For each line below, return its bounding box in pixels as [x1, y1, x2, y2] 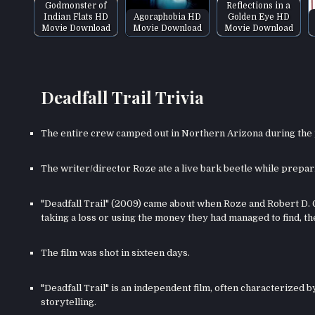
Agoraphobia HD [133, 11, 201, 22]
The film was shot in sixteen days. [40, 247, 190, 258]
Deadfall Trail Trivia [40, 86, 204, 108]
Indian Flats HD [43, 11, 108, 22]
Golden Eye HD [227, 11, 290, 22]
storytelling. [40, 297, 96, 307]
